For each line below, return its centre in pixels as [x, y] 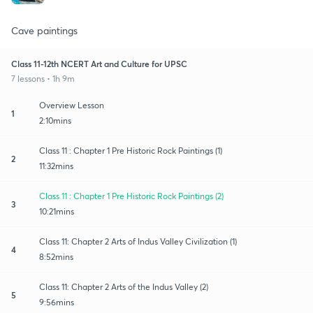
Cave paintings [44, 30]
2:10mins [55, 120]
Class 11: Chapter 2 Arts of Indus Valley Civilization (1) [138, 241]
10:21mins [57, 211]
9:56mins [57, 302]
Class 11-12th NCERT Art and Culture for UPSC [99, 63]
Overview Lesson [72, 105]
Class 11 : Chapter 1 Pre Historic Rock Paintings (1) [131, 150]
